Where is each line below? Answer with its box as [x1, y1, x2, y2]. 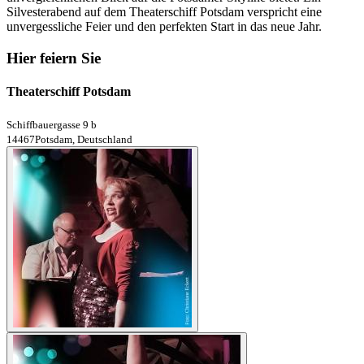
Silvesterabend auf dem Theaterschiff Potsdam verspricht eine [6, 5, 322, 19]
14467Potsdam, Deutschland [6, 132, 132, 145]
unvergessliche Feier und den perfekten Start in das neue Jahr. [6, 19, 322, 34]
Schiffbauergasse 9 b [6, 118, 97, 131]
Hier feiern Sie [6, 50, 101, 67]
